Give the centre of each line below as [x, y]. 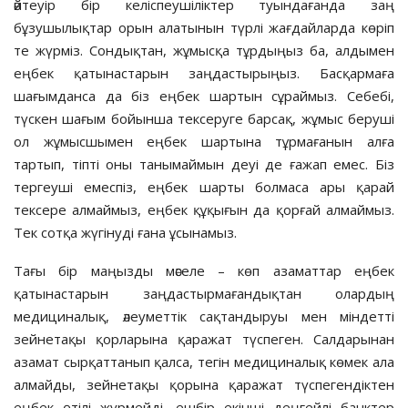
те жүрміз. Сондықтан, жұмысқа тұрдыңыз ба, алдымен [204, 50]
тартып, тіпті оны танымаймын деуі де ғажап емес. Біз [204, 163]
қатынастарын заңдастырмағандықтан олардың [204, 293]
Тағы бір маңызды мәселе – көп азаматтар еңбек [204, 270]
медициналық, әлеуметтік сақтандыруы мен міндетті [204, 316]
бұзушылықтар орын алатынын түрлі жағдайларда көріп [204, 27]
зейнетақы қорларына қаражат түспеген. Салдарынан [204, 338]
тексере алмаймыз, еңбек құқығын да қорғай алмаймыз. [204, 209]
